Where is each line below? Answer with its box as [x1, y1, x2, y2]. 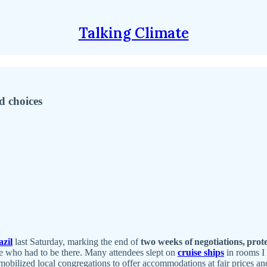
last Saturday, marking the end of [13, 236, 141, 247]
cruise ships [178, 247, 224, 257]
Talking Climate [78, 24, 189, 42]
